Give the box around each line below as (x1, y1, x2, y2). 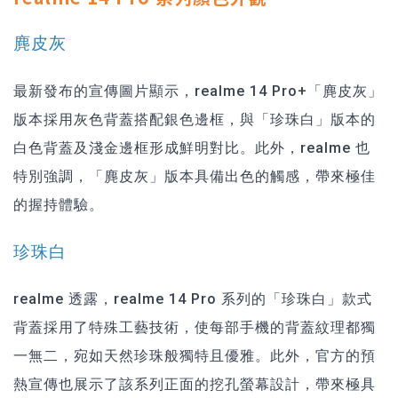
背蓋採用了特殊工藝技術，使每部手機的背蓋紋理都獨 (13, 319, 376, 337)
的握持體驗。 (13, 195, 104, 213)
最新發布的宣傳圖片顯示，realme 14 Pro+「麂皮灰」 (13, 82, 383, 99)
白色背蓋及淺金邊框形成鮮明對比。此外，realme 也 (13, 139, 370, 156)
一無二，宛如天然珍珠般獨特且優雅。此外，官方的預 (13, 347, 376, 365)
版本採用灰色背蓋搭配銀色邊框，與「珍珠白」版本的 (13, 110, 376, 128)
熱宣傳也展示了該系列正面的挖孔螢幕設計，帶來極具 (13, 376, 376, 394)
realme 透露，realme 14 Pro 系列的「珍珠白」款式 (13, 291, 372, 308)
